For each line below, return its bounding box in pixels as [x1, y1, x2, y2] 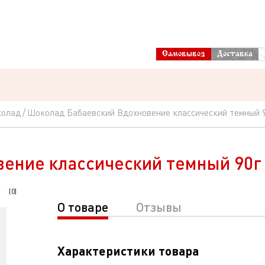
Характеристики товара [57, 243, 199, 258]
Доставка [217, 50, 253, 58]
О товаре [57, 199, 108, 215]
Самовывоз [162, 50, 205, 58]
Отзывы [135, 199, 182, 215]
